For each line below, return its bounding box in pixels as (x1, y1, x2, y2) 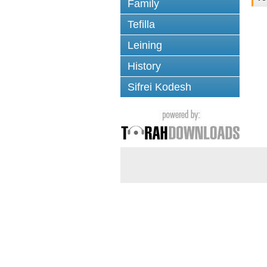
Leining (128, 39, 162, 51)
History (128, 60, 161, 72)
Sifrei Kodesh (128, 81, 191, 93)
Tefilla (128, 18, 155, 30)
